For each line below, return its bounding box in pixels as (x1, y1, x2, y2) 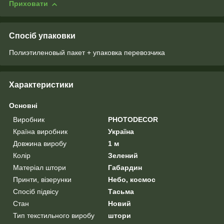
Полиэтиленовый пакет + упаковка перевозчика (9, 48, 165, 57)
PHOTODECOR (108, 115, 158, 124)
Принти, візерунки (13, 175, 71, 184)
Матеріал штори (13, 163, 66, 172)
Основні (9, 101, 37, 110)
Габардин (108, 163, 142, 172)
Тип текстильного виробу (13, 211, 94, 220)
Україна (108, 127, 134, 136)
